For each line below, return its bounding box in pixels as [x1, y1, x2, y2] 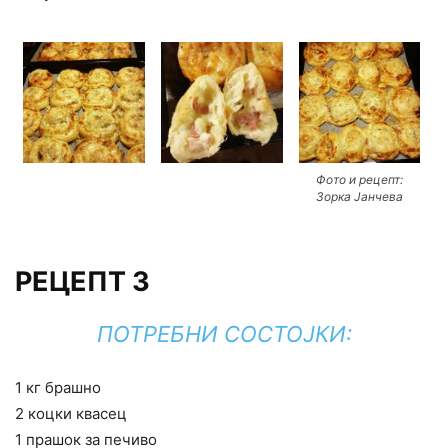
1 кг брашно [15, 378, 101, 398]
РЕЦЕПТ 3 [15, 265, 150, 299]
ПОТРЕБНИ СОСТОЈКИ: [96, 321, 352, 348]
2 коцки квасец [15, 404, 127, 424]
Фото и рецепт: [316, 172, 404, 188]
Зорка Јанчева [316, 189, 404, 205]
